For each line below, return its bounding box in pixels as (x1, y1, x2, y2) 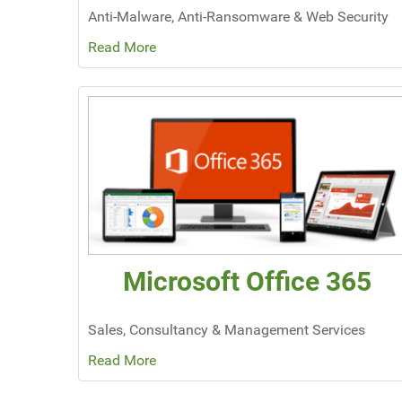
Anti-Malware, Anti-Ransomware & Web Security (88, 8, 389, 26)
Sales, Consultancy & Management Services (88, 321, 365, 339)
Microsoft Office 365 (122, 266, 371, 298)
